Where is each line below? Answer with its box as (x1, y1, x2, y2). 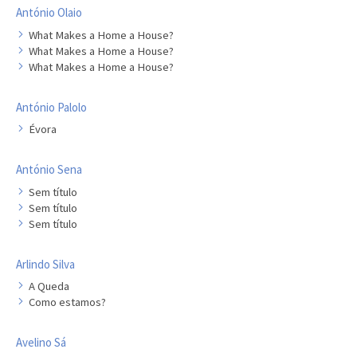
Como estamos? (29, 295, 106, 309)
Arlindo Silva (16, 256, 75, 272)
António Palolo (16, 99, 87, 115)
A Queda (29, 279, 69, 293)
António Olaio (16, 5, 82, 20)
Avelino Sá (16, 335, 66, 350)
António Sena (16, 162, 82, 177)
